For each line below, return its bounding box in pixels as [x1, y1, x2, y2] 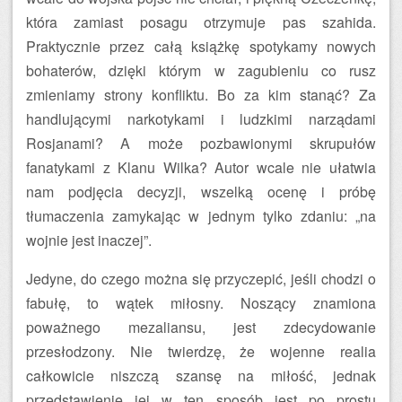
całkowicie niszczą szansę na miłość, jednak [26, 365, 376, 386]
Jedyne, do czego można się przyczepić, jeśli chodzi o [26, 268, 376, 289]
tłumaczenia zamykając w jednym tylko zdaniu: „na [26, 205, 376, 226]
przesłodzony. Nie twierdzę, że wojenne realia [26, 341, 376, 362]
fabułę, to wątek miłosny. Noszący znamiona [26, 293, 376, 313]
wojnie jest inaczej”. [26, 230, 152, 250]
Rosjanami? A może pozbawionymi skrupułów [26, 133, 376, 153]
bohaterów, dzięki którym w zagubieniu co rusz [26, 60, 376, 81]
